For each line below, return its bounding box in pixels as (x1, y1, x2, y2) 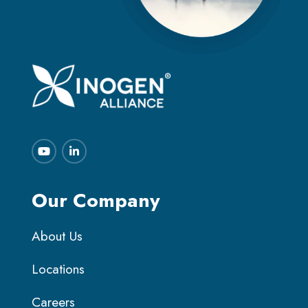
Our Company (32, 186, 160, 214)
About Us (32, 226, 82, 245)
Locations (32, 259, 85, 278)
